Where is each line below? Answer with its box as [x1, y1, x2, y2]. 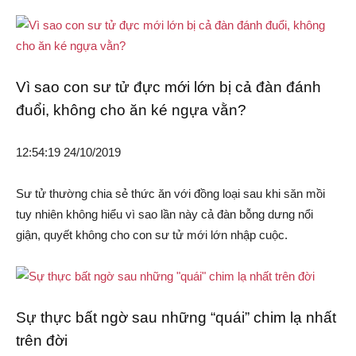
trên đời [16, 332, 68, 350]
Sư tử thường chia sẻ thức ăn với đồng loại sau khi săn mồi [16, 187, 325, 201]
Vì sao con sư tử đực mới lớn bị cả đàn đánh [16, 79, 321, 96]
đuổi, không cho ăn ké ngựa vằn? [16, 102, 246, 119]
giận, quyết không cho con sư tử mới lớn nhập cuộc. [16, 228, 288, 242]
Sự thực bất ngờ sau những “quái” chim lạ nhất [16, 309, 336, 327]
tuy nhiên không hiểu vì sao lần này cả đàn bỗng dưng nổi [16, 207, 313, 222]
